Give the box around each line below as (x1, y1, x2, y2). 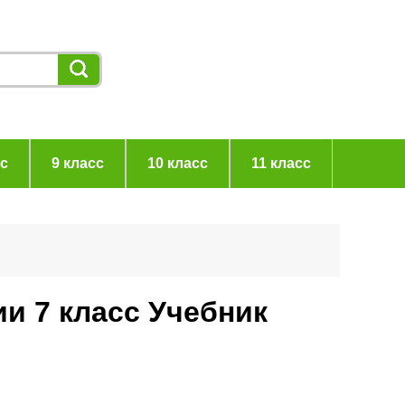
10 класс (146, 155, 208, 171)
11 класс (250, 155, 311, 171)
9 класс (51, 155, 104, 171)
